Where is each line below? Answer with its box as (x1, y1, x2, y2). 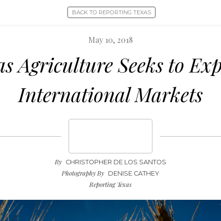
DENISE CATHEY (107, 170, 159, 177)
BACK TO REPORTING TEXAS (72, 9, 151, 16)
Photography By (62, 169, 104, 177)
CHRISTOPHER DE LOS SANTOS (64, 158, 166, 166)
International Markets (18, 81, 203, 107)
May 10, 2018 (88, 35, 133, 45)
